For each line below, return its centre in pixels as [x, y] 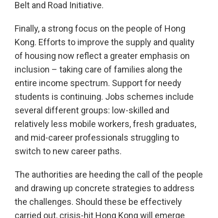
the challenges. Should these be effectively [98, 202]
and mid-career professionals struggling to [97, 138]
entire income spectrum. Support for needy [98, 83]
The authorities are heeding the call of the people [109, 175]
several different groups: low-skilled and [92, 110]
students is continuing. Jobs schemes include [104, 97]
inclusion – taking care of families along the [99, 70]
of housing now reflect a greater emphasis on [102, 56]
